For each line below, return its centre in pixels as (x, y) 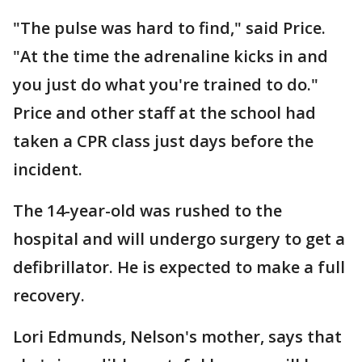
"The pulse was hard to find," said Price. (169, 28)
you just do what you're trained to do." (166, 84)
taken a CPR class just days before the (163, 141)
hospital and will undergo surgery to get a (179, 239)
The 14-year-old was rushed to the (147, 210)
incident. (48, 169)
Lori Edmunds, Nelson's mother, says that (177, 337)
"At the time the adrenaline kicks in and (170, 56)
